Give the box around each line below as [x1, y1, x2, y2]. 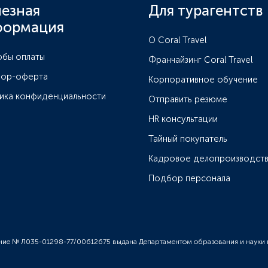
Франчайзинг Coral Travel [148, 54, 252, 65]
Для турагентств [148, 1, 263, 19]
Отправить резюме [148, 93, 227, 105]
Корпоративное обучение [148, 74, 258, 85]
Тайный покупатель [148, 133, 227, 144]
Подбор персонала [148, 172, 230, 184]
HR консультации [148, 113, 218, 124]
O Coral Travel [148, 34, 206, 45]
